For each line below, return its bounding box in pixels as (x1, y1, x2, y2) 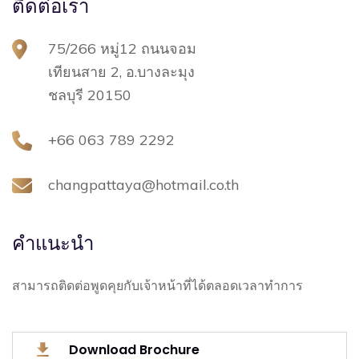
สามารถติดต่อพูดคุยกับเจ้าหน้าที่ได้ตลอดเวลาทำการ (12, 276, 303, 293)
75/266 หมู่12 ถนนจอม (48, 38, 196, 58)
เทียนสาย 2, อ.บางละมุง (48, 62, 195, 81)
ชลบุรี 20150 (48, 85, 131, 104)
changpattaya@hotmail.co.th (48, 175, 239, 194)
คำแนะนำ (12, 229, 94, 256)
